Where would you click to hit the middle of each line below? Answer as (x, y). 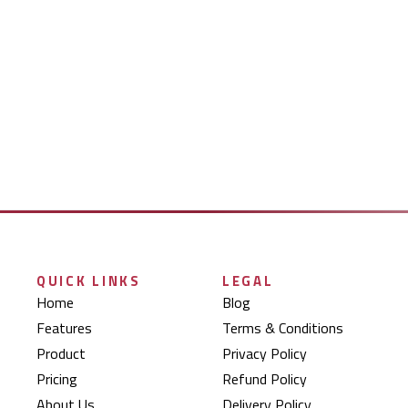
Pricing (57, 379)
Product (61, 353)
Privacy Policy (265, 353)
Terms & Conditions (283, 328)
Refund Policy (265, 379)
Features (64, 328)
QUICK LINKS (89, 281)
